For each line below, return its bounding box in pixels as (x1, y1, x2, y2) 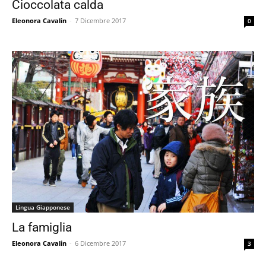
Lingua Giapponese (15, 203, 70, 211)
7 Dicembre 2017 (75, 16, 126, 25)
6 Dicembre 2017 (75, 239, 126, 248)
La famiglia (12, 220, 72, 235)
